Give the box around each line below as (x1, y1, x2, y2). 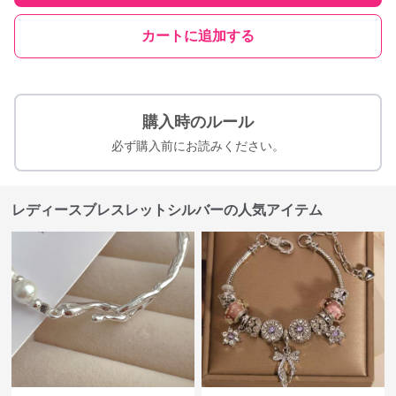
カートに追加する (141, 28, 255, 43)
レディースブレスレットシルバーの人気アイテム (11, 202, 324, 217)
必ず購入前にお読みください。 (111, 140, 285, 153)
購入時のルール (142, 113, 254, 131)
